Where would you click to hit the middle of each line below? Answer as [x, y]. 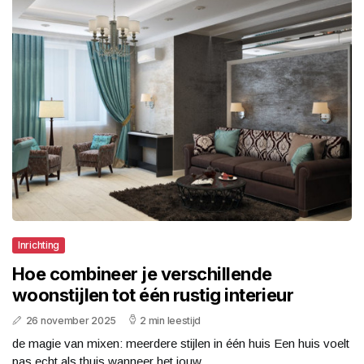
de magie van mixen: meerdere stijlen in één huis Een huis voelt [181, 343]
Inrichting [39, 245]
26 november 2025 [71, 320]
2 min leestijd [171, 320]
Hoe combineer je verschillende [142, 273]
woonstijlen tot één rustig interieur [153, 295]
